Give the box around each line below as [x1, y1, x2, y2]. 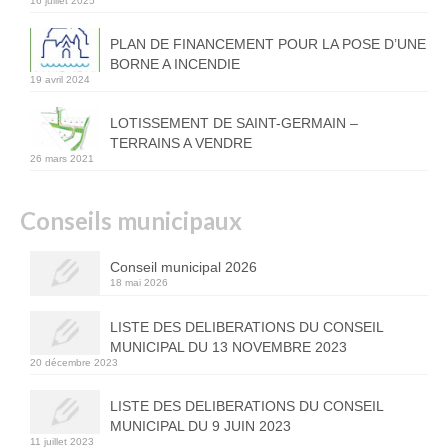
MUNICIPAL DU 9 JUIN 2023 [110, 417, 291, 434]
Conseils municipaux [20, 206, 242, 235]
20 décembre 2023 [30, 356, 118, 368]
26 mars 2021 [30, 153, 94, 164]
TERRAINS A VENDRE [110, 135, 252, 151]
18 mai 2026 [110, 277, 168, 288]
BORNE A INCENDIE [110, 56, 240, 72]
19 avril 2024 [30, 74, 90, 85]
